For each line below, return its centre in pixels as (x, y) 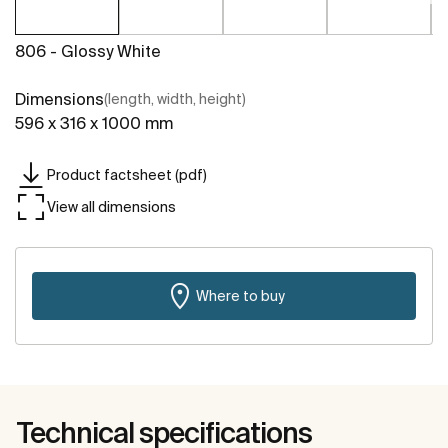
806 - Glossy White (88, 51)
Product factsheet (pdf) (127, 174)
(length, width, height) (175, 99)
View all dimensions (111, 206)
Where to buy (240, 295)
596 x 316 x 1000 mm (94, 123)
